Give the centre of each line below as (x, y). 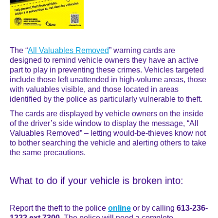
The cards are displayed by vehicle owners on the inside (107, 114)
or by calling (154, 208)
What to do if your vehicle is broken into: (97, 181)
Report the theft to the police (59, 208)
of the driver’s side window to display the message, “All (104, 123)
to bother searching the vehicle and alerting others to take (108, 143)
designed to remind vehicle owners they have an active (104, 60)
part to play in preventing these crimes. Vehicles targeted (107, 70)
